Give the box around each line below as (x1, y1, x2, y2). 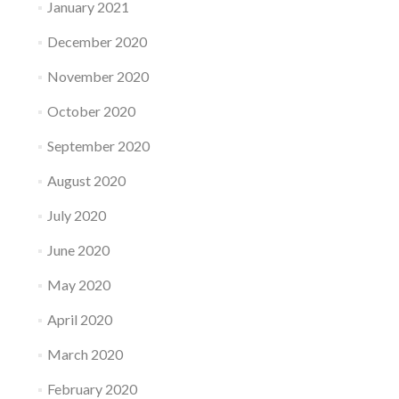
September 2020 (46, 137, 150, 154)
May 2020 (46, 276, 110, 293)
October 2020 (46, 102, 135, 119)
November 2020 (46, 68, 149, 85)
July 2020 (46, 207, 106, 224)
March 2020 (46, 346, 123, 362)
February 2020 (46, 380, 137, 397)
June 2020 (46, 241, 110, 258)
